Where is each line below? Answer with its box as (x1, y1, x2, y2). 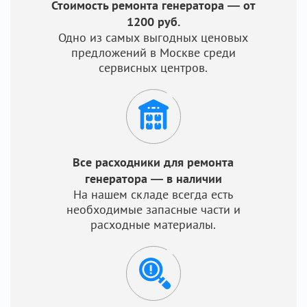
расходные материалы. (90, 217, 217, 232)
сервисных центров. (99, 60, 208, 75)
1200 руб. (126, 14, 180, 29)
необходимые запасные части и (66, 201, 241, 217)
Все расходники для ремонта (73, 154, 234, 170)
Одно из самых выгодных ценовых (58, 29, 249, 45)
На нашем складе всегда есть (73, 186, 234, 202)
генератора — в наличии (84, 171, 222, 186)
